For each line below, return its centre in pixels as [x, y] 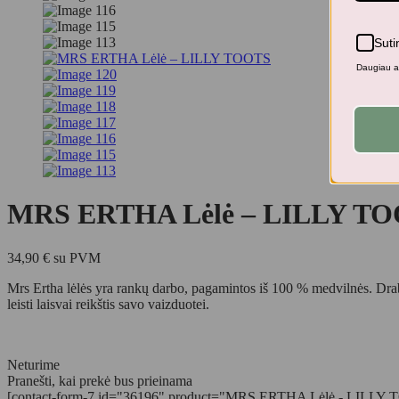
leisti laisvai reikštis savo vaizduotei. [108, 304]
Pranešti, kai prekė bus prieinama [100, 380]
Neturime [33, 364]
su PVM [75, 257]
